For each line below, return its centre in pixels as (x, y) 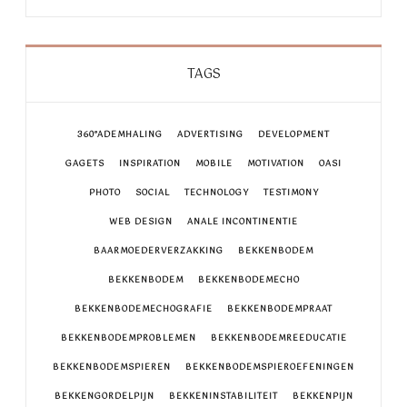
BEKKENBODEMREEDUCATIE (278, 339)
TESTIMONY (291, 194)
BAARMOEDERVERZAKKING (159, 252)
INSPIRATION (150, 164)
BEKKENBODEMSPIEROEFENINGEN (270, 368)
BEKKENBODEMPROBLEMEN (128, 339)
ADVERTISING (210, 135)
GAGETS (85, 164)
